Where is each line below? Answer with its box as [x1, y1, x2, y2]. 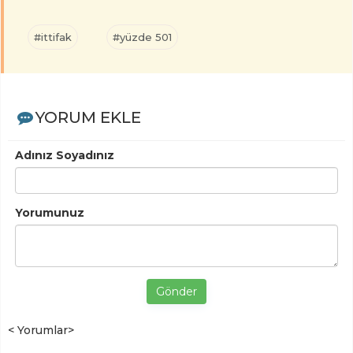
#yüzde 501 [113, 31, 172, 44]
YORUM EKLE [35, 108, 141, 128]
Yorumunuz [15, 206, 84, 221]
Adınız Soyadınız [15, 148, 114, 163]
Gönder [156, 284, 197, 299]
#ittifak [34, 31, 72, 44]
